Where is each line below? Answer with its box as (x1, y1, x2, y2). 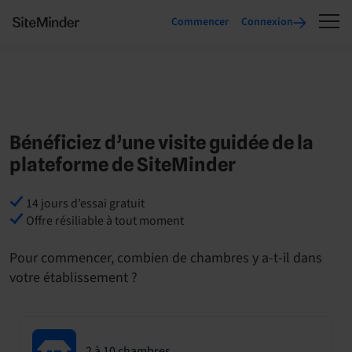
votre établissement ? (9, 268, 137, 288)
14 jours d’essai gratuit (24, 195, 145, 212)
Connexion (241, 14, 293, 30)
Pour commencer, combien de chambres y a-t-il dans (9, 248, 322, 268)
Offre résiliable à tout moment (24, 212, 184, 229)
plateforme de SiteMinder (9, 153, 236, 176)
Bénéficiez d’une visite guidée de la (9, 131, 313, 154)
